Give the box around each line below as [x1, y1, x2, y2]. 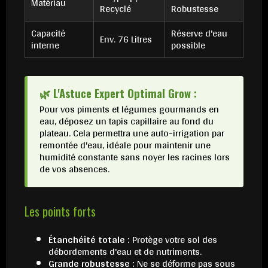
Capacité [31, 24, 65, 42]
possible [171, 36, 205, 54]
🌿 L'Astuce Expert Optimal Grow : [39, 84, 197, 101]
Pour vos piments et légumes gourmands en [39, 100, 219, 118]
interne [31, 36, 59, 54]
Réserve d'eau [171, 24, 227, 42]
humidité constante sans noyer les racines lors [39, 148, 230, 166]
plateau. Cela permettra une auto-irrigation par [39, 124, 224, 142]
